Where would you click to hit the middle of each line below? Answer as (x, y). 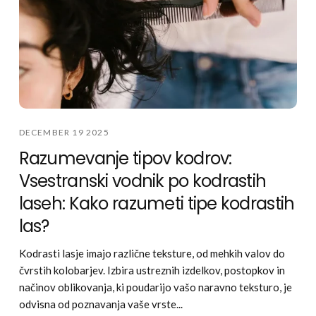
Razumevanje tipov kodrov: (125, 158)
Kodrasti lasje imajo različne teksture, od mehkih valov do (152, 253)
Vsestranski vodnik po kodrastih (142, 181)
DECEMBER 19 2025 (64, 132)
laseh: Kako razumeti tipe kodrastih (157, 203)
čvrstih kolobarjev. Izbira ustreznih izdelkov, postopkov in (152, 270)
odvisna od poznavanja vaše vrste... (101, 304)
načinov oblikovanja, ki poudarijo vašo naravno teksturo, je (155, 287)
